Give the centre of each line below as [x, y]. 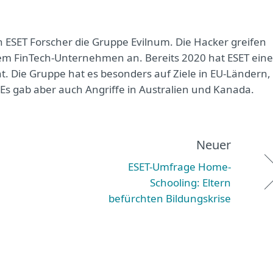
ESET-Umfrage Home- [179, 167]
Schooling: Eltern [190, 183]
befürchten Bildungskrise [170, 198]
